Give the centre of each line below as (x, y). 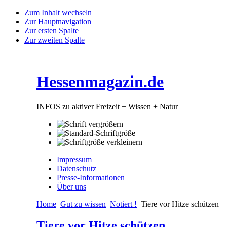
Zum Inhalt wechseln (58, 12)
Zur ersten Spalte (51, 31)
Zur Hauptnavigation (58, 22)
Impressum (74, 159)
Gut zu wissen (83, 204)
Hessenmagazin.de (100, 82)
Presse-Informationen (91, 177)
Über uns (71, 186)
